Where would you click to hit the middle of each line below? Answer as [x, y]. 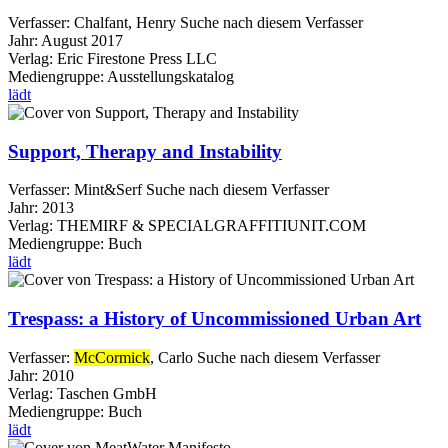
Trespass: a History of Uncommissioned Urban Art [214, 319]
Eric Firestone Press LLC [137, 58]
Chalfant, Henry [125, 22]
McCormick [112, 357]
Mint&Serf [108, 190]
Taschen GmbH [107, 393]
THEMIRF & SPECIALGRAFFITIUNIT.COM [211, 226]
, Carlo [171, 357]
